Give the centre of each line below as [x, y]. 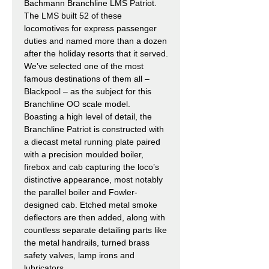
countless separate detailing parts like [95, 230]
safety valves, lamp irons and [79, 255]
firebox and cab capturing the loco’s [92, 167]
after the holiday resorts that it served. [96, 53]
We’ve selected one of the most [84, 66]
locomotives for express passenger [90, 28]
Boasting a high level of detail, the [88, 116]
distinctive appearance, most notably [93, 179]
